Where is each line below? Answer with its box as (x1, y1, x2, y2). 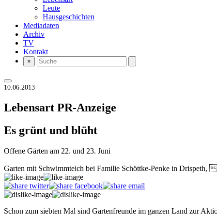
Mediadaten (23, 21, 59, 30)
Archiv (23, 30, 45, 38)
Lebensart (4, 101, 57, 114)
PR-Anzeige (57, 101, 116, 114)
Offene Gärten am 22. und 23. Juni (4, 146, 110, 155)
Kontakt (23, 47, 48, 56)
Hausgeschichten (43, 13, 94, 21)
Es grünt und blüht (4, 124, 97, 137)
